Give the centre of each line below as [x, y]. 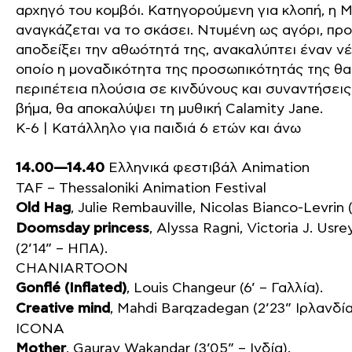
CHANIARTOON [72, 268]
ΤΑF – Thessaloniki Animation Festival [141, 188]
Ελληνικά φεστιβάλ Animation [207, 168]
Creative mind [63, 309]
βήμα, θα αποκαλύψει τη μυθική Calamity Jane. [169, 109]
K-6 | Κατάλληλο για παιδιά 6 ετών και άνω [158, 128]
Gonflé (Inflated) [71, 288]
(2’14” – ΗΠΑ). [62, 249]
